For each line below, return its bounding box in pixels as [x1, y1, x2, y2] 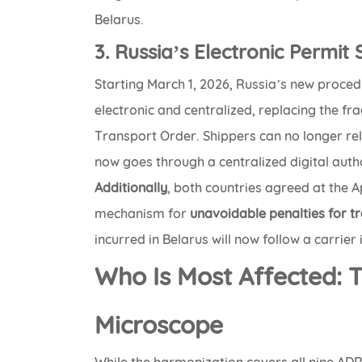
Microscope [95, 309, 224, 341]
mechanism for [95, 205, 191, 222]
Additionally [95, 179, 168, 196]
